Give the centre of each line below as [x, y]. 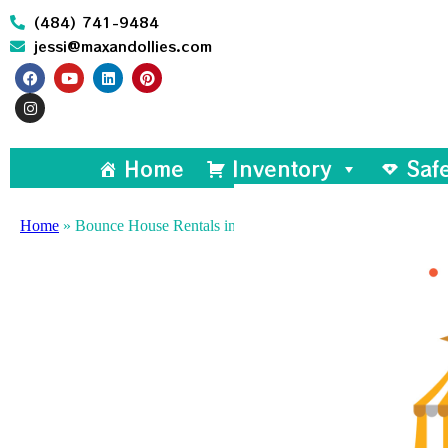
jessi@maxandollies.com [122, 46]
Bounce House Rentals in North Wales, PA [211, 225]
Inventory [282, 168]
